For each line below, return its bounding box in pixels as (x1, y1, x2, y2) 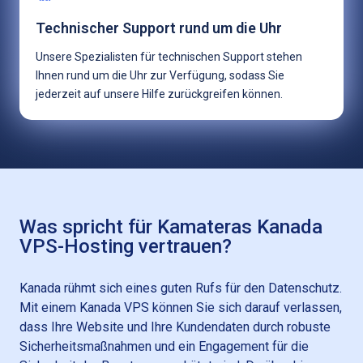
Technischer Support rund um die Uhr (36, 19, 282, 36)
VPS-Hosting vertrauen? (19, 234, 232, 258)
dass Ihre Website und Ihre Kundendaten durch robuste (19, 318, 331, 335)
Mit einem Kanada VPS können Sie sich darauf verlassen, (19, 299, 342, 315)
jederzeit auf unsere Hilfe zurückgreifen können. (36, 87, 283, 100)
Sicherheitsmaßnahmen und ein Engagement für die (19, 338, 309, 354)
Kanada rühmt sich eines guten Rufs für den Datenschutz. (19, 280, 342, 296)
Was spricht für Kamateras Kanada (19, 215, 322, 238)
